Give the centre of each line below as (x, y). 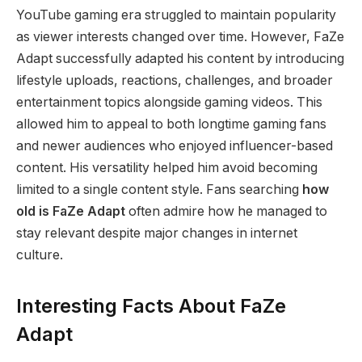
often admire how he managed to (226, 211)
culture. (40, 255)
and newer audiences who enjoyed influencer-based (175, 145)
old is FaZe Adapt (71, 211)
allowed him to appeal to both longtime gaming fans (171, 124)
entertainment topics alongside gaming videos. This (169, 102)
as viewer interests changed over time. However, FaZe (180, 36)
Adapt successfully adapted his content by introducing (180, 58)
